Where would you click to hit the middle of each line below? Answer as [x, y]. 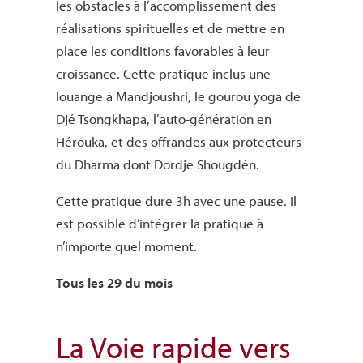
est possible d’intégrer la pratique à [159, 224]
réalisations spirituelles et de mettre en [170, 28]
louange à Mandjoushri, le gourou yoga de [178, 96]
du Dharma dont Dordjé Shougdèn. [157, 164]
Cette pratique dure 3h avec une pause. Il [176, 201]
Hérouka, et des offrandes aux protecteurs [178, 142]
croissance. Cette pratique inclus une [163, 74]
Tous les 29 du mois [114, 283]
